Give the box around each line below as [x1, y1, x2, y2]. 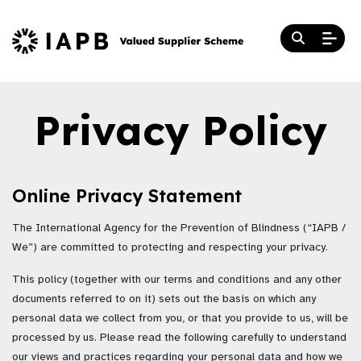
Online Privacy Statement [12, 185, 242, 208]
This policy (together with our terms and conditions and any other [12, 272, 342, 287]
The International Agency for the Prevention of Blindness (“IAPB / [12, 221, 346, 235]
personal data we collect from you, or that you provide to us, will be [12, 311, 348, 326]
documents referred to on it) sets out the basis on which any [12, 292, 316, 306]
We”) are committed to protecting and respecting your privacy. [12, 240, 328, 255]
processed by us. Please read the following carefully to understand [12, 330, 346, 345]
